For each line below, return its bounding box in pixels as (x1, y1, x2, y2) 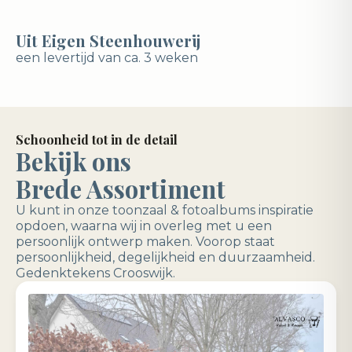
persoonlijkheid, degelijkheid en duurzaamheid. (16, 250, 315, 265)
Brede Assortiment (16, 172, 225, 205)
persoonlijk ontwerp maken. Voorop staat (16, 234, 275, 249)
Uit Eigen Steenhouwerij (16, 30, 200, 51)
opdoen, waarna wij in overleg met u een (16, 218, 272, 233)
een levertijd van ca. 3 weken (16, 50, 198, 65)
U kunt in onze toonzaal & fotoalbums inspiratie (16, 203, 313, 218)
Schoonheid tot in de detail (16, 131, 178, 148)
